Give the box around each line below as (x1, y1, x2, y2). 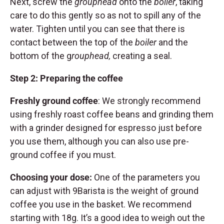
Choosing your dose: (10, 172, 92, 183)
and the (156, 37, 188, 48)
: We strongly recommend (98, 95, 200, 106)
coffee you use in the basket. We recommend (10, 199, 191, 210)
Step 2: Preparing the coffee (10, 73, 123, 84)
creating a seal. (112, 50, 172, 61)
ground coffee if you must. (10, 149, 118, 160)
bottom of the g (10, 50, 71, 61)
